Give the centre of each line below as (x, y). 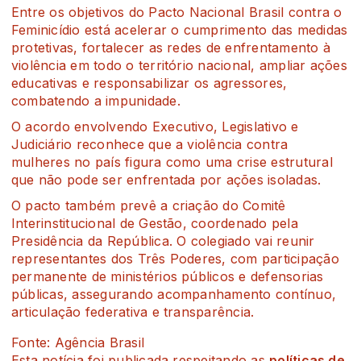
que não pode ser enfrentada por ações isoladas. (166, 179)
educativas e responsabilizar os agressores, (149, 83)
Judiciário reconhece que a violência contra (150, 144)
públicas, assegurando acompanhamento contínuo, (174, 294)
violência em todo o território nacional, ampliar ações (179, 65)
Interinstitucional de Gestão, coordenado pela (155, 223)
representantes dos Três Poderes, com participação (175, 258)
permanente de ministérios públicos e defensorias (168, 276)
